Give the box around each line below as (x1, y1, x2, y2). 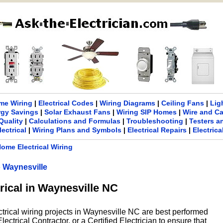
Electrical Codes (38, 99, 94, 107)
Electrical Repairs (127, 126, 187, 134)
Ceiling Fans (161, 99, 204, 107)
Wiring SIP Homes (116, 108, 177, 116)
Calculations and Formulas (28, 117, 120, 125)
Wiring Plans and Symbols (32, 126, 122, 134)
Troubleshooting (126, 117, 183, 125)
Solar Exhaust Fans (44, 108, 111, 116)
